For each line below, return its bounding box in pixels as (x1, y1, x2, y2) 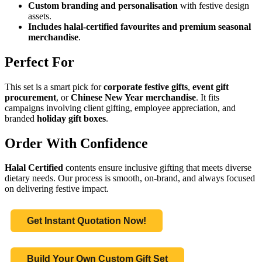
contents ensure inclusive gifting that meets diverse (63, 163, 251, 173)
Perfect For (5, 54, 74, 70)
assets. (28, 11, 51, 21)
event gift (192, 81, 229, 92)
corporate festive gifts (104, 81, 188, 92)
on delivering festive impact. (5, 184, 109, 194)
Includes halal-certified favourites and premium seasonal (28, 21, 251, 32)
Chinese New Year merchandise (71, 92, 196, 102)
